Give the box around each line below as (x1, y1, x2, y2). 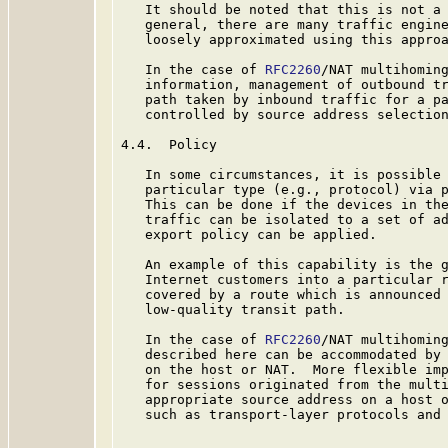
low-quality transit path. (121, 302, 345, 317)
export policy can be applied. (121, 227, 377, 242)
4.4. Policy (121, 137, 217, 152)
